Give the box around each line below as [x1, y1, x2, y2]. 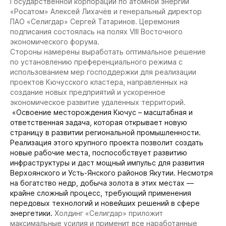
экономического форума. [10, 37, 99, 46]
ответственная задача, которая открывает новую [10, 118, 187, 127]
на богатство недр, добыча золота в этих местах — [10, 178, 194, 187]
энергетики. [10, 208, 54, 217]
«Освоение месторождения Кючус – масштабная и [12, 107, 193, 117]
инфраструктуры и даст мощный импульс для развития [10, 158, 204, 167]
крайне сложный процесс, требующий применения [10, 188, 191, 197]
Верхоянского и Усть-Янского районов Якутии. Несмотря [10, 168, 213, 177]
